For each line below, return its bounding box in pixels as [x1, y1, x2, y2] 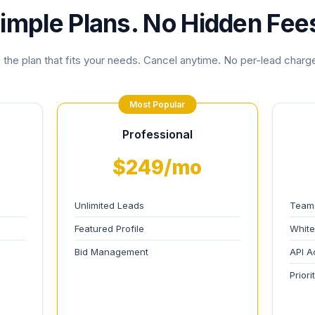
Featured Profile [74, 223, 144, 234]
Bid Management [74, 246, 148, 257]
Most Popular [129, 99, 186, 110]
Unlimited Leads [74, 200, 144, 211]
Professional [122, 127, 193, 141]
